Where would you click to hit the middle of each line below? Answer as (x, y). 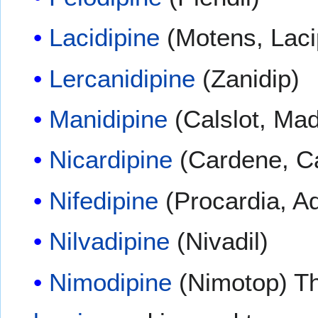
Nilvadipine (110, 241)
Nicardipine (111, 160)
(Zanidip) (248, 78)
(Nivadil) (219, 241)
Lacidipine (105, 38)
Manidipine (109, 119)
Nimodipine (111, 282)
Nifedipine (104, 200)
